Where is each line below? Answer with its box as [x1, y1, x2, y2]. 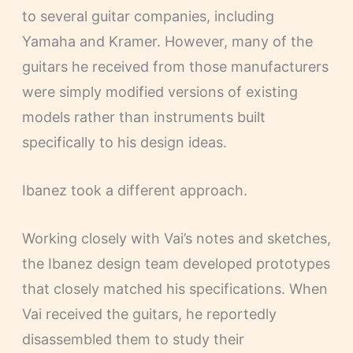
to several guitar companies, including [21, 8, 274, 25]
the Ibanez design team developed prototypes [21, 255, 330, 272]
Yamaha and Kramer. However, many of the [21, 33, 313, 50]
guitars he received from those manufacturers [21, 58, 329, 76]
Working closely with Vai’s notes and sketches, [21, 229, 331, 247]
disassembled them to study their [21, 330, 244, 347]
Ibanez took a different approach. [21, 182, 247, 199]
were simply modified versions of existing [21, 84, 298, 101]
